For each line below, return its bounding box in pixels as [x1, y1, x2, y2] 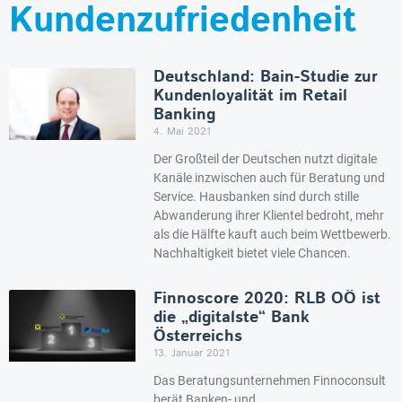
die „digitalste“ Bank [153, 306, 310, 330]
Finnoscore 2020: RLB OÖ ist [153, 287, 381, 311]
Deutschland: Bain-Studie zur [153, 66, 379, 90]
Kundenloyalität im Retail [153, 84, 348, 109]
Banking [153, 103, 216, 127]
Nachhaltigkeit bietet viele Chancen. [153, 246, 352, 261]
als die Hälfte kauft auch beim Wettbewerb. [153, 227, 392, 242]
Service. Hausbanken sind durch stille [153, 189, 360, 205]
